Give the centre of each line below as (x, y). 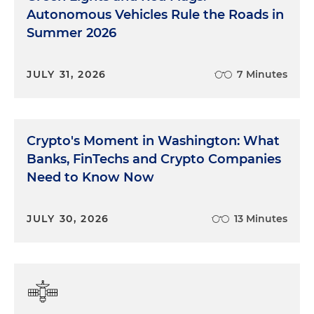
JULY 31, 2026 (67, 74)
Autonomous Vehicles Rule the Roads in (155, 15)
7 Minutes (262, 74)
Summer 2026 (71, 33)
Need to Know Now (90, 177)
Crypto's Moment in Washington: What (153, 141)
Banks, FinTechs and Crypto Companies (154, 159)
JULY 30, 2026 (68, 219)
